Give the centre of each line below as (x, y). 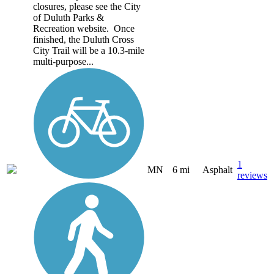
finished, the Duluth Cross (83, 39)
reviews (252, 175)
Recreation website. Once (84, 28)
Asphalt (217, 169)
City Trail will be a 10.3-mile (89, 50)
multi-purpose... (63, 61)
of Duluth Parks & (68, 17)
